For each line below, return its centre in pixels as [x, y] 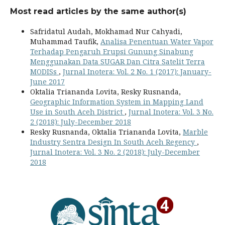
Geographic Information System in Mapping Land [117, 102]
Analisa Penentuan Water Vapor [157, 42]
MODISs [44, 72]
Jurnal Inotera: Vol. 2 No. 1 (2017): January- [137, 72]
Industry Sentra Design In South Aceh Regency [114, 142]
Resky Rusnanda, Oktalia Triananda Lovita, [106, 132]
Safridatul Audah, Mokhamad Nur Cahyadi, [106, 32]
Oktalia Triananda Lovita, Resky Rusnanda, [105, 92]
